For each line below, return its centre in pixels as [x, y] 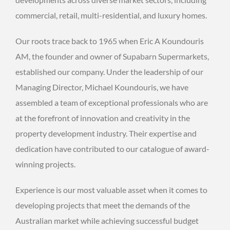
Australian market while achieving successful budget [107, 220]
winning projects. [45, 164]
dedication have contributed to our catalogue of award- [112, 148]
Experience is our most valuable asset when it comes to [111, 189]
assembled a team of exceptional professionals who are [112, 102]
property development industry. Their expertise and [106, 133]
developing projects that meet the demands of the [103, 205]
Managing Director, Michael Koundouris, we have [102, 87]
